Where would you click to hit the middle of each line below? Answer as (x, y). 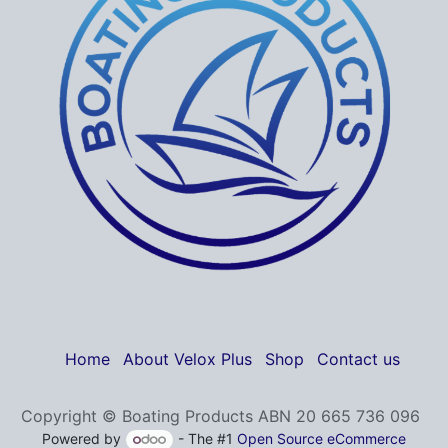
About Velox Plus (187, 358)
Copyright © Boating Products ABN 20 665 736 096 (220, 416)
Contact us (358, 358)
